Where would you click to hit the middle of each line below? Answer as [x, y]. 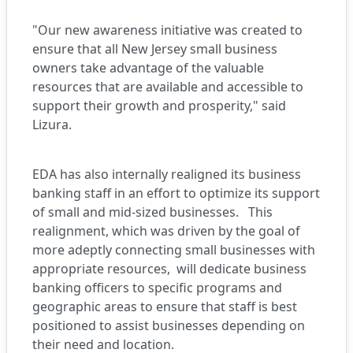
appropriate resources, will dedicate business [169, 269]
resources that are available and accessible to [168, 87]
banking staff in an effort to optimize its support [176, 193]
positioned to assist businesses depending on [169, 325]
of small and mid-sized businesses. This [152, 212]
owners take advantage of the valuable [148, 68]
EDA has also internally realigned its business [167, 174]
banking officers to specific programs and [157, 288]
